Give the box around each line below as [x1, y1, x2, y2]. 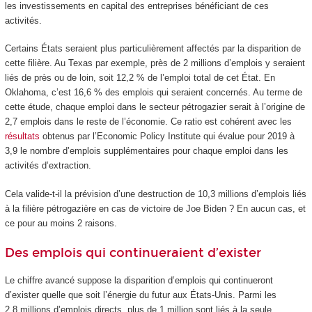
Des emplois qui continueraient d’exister [4, 245, 261, 261]
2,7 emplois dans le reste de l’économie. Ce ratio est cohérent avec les [4, 116, 292, 127]
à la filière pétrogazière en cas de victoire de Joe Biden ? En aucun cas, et [4, 203, 306, 214]
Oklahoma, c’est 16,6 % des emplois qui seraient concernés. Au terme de [4, 87, 302, 98]
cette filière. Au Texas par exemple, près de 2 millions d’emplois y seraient [4, 58, 305, 69]
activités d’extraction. [4, 160, 91, 171]
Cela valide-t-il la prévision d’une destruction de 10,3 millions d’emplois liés [4, 188, 306, 199]
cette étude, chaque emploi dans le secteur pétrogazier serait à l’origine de [4, 102, 305, 113]
